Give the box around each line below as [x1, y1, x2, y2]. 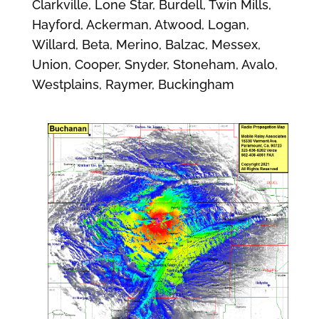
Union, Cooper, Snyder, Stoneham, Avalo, [31, 57, 278, 72]
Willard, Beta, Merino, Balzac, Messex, [31, 37, 261, 52]
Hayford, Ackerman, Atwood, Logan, [31, 17, 249, 32]
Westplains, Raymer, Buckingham [31, 77, 234, 92]
